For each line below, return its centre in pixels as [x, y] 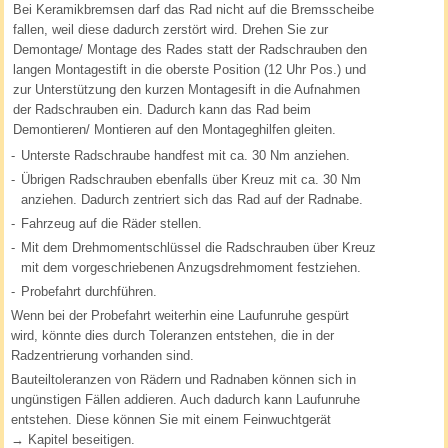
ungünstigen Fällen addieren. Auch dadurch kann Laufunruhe [186, 400]
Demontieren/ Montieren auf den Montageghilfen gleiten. [175, 130]
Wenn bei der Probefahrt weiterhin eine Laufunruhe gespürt [180, 316]
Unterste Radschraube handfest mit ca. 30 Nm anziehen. [186, 156]
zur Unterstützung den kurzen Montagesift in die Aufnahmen [187, 90]
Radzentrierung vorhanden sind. [103, 356]
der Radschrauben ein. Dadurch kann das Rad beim [162, 110]
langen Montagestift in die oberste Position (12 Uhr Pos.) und [190, 70]
